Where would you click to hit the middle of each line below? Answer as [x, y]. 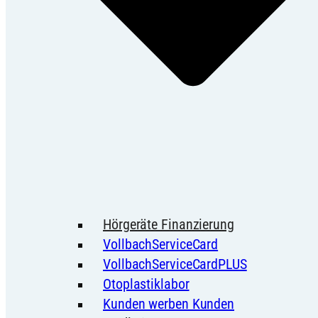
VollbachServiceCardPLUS [175, 264]
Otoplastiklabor [146, 284]
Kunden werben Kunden [169, 304]
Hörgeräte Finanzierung [169, 225]
